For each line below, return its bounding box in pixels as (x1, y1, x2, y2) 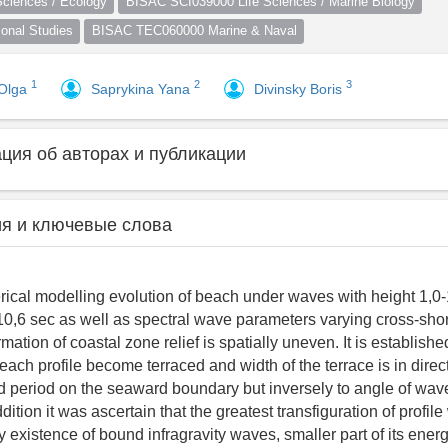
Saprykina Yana (91, 80, 194, 97)
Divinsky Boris (254, 80, 346, 97)
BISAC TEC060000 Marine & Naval (91, 23, 297, 38)
